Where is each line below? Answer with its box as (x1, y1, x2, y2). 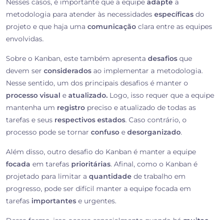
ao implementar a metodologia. (91, 66, 203, 76)
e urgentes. (76, 196, 116, 206)
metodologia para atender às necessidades (6, 10, 154, 19)
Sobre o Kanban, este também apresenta (6, 54, 148, 63)
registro (57, 103, 85, 112)
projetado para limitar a (6, 172, 89, 181)
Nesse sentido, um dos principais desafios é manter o (6, 79, 188, 88)
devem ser (6, 66, 44, 76)
